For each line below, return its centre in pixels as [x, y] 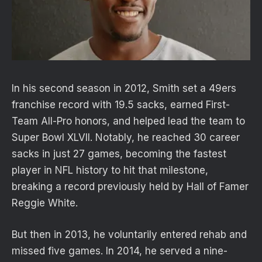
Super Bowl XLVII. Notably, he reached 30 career [126, 137]
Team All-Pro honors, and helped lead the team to [128, 121]
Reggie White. [45, 203]
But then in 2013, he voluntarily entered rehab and [129, 235]
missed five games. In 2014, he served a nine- [120, 251]
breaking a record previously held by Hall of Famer [130, 186]
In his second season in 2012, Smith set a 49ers [124, 88]
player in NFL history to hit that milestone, [110, 170]
